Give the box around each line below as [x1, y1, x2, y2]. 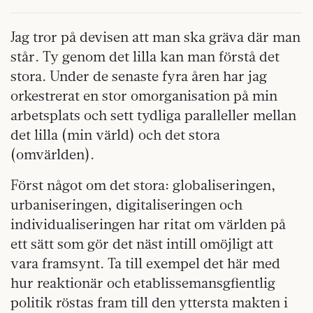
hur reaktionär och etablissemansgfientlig [10, 274, 275, 291]
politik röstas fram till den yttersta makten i [10, 293, 288, 311]
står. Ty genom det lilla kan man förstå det [10, 48, 279, 65]
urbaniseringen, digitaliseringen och [10, 196, 242, 213]
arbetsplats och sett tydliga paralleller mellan [10, 106, 296, 124]
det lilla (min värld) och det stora [10, 126, 220, 143]
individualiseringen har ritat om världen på [10, 215, 286, 233]
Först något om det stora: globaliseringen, [10, 176, 276, 194]
